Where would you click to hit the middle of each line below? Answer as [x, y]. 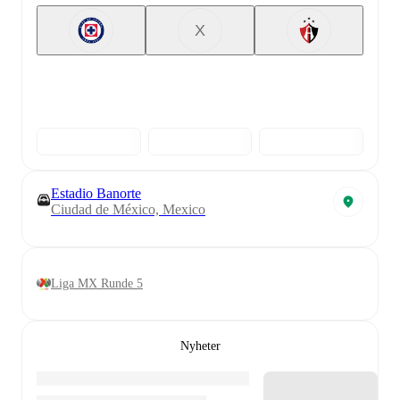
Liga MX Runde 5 [97, 283]
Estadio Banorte [96, 193]
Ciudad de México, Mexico [128, 209]
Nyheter [200, 346]
